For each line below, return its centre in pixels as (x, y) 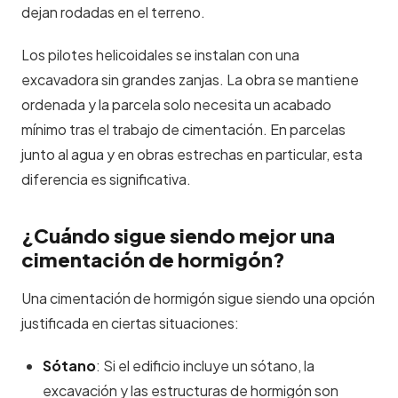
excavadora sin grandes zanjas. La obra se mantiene (190, 80)
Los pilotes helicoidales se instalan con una (160, 55)
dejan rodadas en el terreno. (113, 12)
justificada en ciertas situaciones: (130, 323)
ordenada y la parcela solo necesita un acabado (176, 104)
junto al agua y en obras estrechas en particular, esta (192, 154)
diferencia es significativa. (106, 179)
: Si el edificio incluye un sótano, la (205, 366)
